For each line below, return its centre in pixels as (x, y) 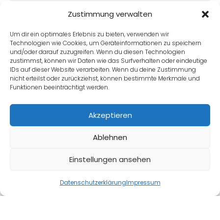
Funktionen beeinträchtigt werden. (59, 87)
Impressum (143, 182)
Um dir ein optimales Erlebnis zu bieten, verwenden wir (89, 34)
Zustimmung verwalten (110, 14)
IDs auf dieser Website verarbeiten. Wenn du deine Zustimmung (103, 69)
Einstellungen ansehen (110, 159)
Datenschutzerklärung (93, 182)
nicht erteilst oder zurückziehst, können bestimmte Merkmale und (105, 78)
